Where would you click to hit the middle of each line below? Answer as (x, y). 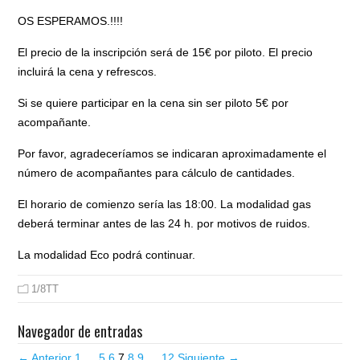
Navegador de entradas (80, 331)
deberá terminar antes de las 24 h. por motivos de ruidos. (164, 224)
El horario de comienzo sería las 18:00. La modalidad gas (165, 205)
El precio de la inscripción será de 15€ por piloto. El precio (166, 53)
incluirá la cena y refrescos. (88, 72)
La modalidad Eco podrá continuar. (107, 255)
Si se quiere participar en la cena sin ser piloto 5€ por (153, 103)
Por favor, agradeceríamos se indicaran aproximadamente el (172, 154)
